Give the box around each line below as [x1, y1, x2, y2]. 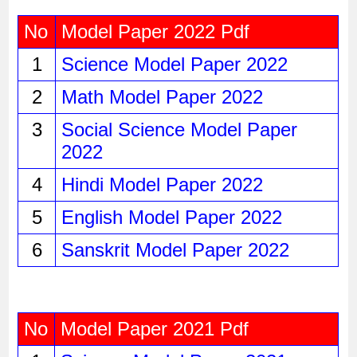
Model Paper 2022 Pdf [61, 21, 249, 43]
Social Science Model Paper [61, 119, 297, 141]
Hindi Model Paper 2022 [61, 174, 263, 196]
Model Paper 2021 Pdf [60, 318, 249, 340]
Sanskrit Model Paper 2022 [61, 239, 289, 261]
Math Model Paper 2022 [61, 86, 263, 108]
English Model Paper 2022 [61, 206, 282, 229]
